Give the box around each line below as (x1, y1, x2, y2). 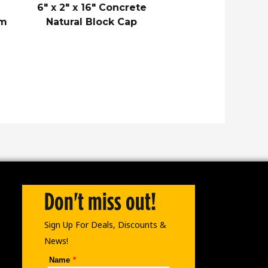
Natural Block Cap (46, 16, 138, 28)
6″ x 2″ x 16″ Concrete (36, 1, 147, 13)
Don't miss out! (44, 188, 156, 215)
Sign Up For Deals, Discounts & (44, 219, 166, 231)
